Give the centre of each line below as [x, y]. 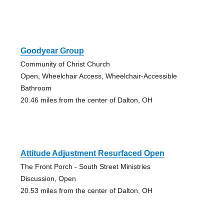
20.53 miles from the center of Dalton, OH [86, 191]
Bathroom [36, 88]
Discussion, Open [48, 179]
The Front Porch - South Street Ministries [85, 167]
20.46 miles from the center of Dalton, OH [86, 100]
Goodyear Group [52, 51]
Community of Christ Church [65, 64]
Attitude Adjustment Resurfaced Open [92, 153]
